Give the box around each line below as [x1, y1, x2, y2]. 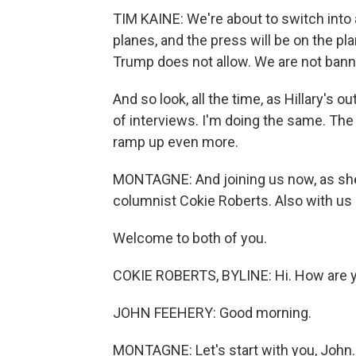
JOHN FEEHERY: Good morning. [113, 304, 311, 321]
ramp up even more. [113, 133, 238, 150]
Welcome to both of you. [113, 230, 267, 246]
